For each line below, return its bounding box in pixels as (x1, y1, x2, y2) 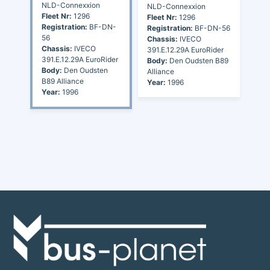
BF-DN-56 (193, 23, 230, 33)
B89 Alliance (42, 77, 84, 86)
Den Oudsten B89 (168, 55, 228, 65)
